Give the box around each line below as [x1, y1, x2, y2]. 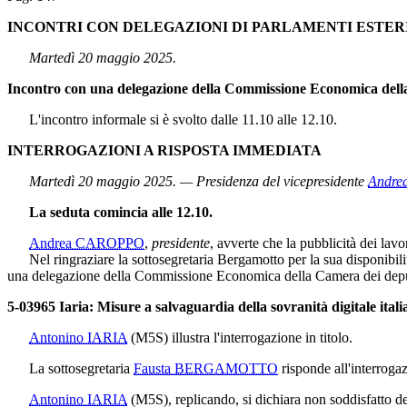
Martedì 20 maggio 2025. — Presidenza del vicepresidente [29, 173, 368, 189]
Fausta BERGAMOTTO [134, 360, 278, 376]
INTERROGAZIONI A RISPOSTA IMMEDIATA [7, 142, 322, 158]
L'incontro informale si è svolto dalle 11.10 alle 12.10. [7, 111, 337, 127]
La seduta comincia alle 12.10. [29, 203, 213, 220]
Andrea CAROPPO [29, 234, 144, 251]
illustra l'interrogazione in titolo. [168, 329, 352, 345]
